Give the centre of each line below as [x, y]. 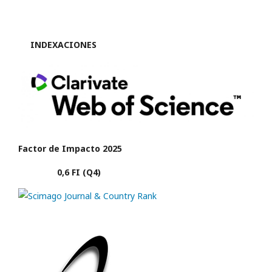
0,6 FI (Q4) [59, 172]
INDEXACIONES [57, 45]
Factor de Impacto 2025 [70, 149]
